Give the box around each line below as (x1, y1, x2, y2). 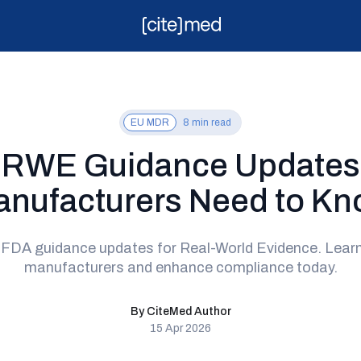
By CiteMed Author (130, 305, 231, 317)
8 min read (183, 117, 231, 128)
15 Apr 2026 (150, 322, 211, 334)
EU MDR (131, 117, 169, 128)
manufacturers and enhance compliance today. (23, 259, 338, 276)
